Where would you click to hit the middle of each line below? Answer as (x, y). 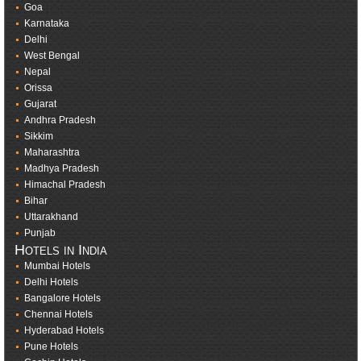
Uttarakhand (51, 217)
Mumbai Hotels (57, 266)
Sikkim (38, 137)
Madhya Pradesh (61, 169)
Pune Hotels (51, 347)
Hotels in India (60, 250)
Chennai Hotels (58, 315)
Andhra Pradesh (60, 120)
